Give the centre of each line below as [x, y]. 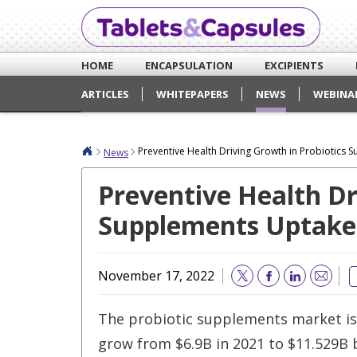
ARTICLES [105, 94]
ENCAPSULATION [189, 65]
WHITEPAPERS [192, 94]
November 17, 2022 [156, 275]
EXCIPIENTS [294, 65]
